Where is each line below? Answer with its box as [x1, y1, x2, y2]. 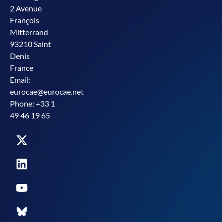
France [10, 62, 33, 72]
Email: [10, 74, 31, 84]
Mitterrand [10, 27, 48, 37]
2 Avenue [10, 3, 42, 13]
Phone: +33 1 [10, 98, 55, 108]
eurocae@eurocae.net [10, 86, 84, 96]
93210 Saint [10, 39, 51, 49]
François [10, 15, 39, 25]
